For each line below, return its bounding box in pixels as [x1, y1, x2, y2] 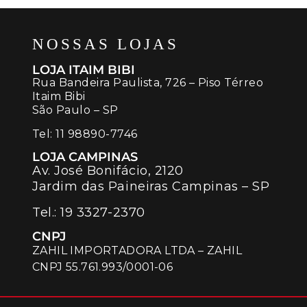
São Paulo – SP [32, 103, 119, 117]
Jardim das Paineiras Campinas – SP [32, 179, 270, 195]
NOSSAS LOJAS [32, 36, 179, 53]
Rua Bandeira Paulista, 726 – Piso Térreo [32, 76, 264, 90]
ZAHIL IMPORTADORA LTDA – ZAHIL [32, 244, 242, 258]
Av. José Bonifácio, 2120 [32, 163, 184, 179]
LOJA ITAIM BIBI [32, 62, 135, 78]
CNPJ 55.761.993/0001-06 [32, 260, 173, 274]
